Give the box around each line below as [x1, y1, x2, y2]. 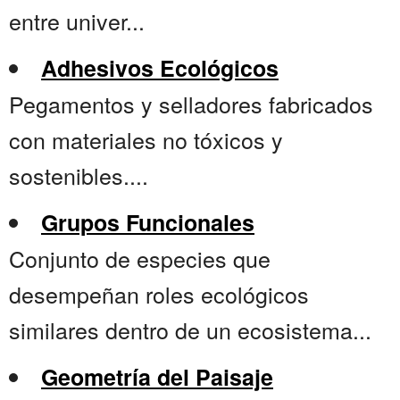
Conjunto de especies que [9, 242, 271, 275]
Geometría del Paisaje [41, 361, 273, 394]
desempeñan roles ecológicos [9, 278, 309, 311]
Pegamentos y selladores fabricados [9, 87, 373, 121]
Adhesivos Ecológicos [41, 52, 279, 85]
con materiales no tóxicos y [9, 123, 283, 156]
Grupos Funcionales [41, 206, 254, 239]
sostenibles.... [9, 159, 148, 192]
